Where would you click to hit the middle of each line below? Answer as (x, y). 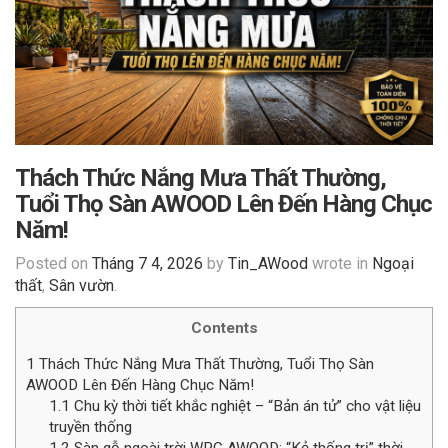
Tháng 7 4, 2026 (147, 264)
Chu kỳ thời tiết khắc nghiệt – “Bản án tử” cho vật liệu (245, 406)
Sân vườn (81, 286)
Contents (224, 328)
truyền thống (90, 427)
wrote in (340, 264)
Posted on (53, 264)
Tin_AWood (268, 264)
